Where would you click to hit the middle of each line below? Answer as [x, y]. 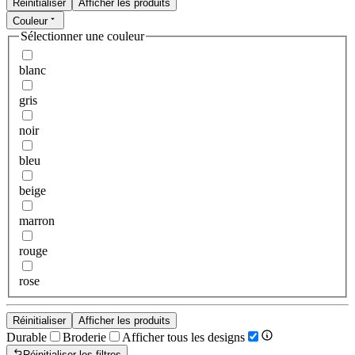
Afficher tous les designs [183, 338]
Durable [27, 338]
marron [37, 221]
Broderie [84, 338]
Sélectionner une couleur [82, 36]
